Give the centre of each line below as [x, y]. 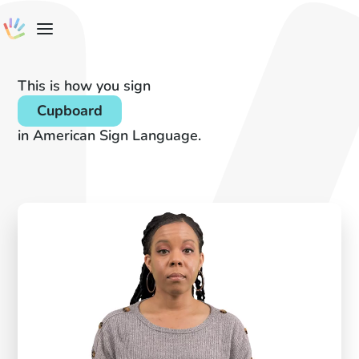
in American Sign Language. [110, 135]
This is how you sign [85, 86]
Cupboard [70, 111]
